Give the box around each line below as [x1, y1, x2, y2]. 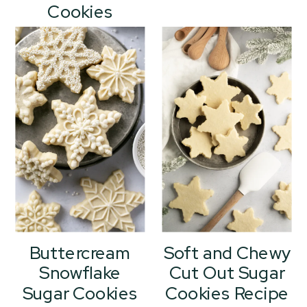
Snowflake [39, 262, 121, 284]
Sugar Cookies [22, 282, 138, 304]
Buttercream [29, 241, 131, 265]
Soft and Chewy [163, 241, 291, 265]
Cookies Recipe [164, 282, 289, 304]
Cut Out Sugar [169, 262, 285, 284]
